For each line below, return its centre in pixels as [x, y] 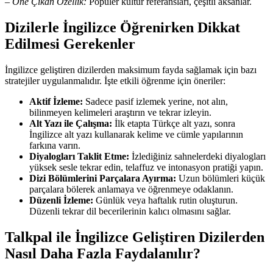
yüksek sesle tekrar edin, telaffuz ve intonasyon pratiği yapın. [146, 167]
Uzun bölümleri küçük [221, 178]
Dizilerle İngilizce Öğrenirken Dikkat [122, 27]
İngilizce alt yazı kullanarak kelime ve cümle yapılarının [136, 134]
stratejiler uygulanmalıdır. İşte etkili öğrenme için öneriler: [115, 80]
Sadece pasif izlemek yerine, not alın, [155, 101]
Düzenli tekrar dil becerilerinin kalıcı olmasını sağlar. [130, 211]
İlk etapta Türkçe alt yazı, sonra [174, 123]
